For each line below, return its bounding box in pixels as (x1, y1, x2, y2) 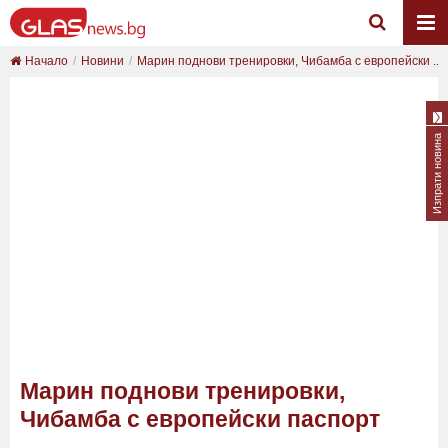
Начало (22, 54, 68, 68)
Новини (81, 54, 124, 68)
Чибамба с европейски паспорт (20, 406, 380, 432)
